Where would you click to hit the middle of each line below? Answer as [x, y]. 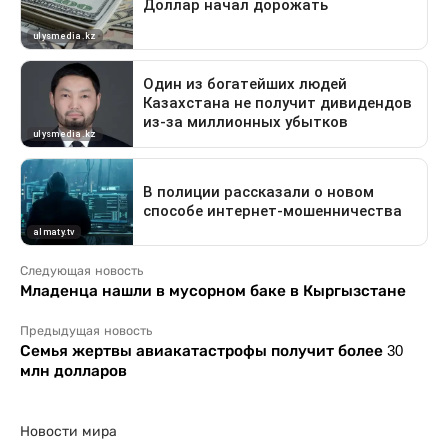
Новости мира [68, 430]
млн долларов [73, 370]
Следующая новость [81, 270]
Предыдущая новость [86, 330]
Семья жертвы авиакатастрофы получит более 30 [211, 350]
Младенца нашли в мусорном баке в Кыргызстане [213, 290]
